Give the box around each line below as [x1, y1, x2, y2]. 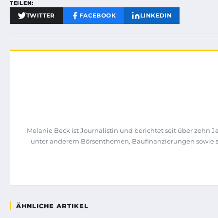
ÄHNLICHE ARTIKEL [16, 201, 89, 210]
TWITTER [26, 11, 55, 19]
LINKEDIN [140, 11, 172, 19]
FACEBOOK [79, 11, 116, 19]
